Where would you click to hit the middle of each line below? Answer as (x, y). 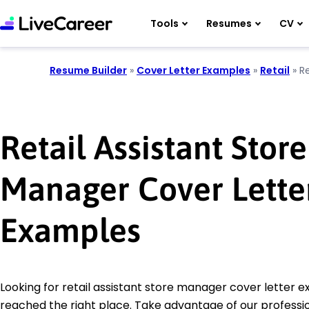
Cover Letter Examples (193, 70)
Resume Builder (88, 70)
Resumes (229, 23)
